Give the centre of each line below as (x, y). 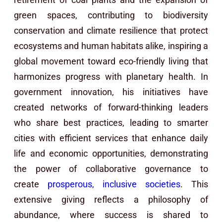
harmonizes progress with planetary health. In (111, 76)
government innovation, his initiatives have (111, 92)
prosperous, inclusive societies (114, 184)
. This (194, 184)
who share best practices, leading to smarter (111, 122)
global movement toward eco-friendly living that (111, 61)
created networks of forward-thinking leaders (111, 107)
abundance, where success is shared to (111, 215)
